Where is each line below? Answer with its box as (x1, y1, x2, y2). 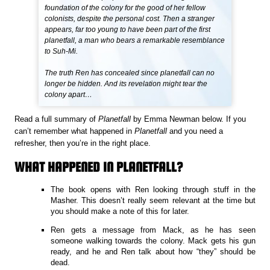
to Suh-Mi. (45, 47, 78, 56)
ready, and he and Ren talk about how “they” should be (51, 246, 256, 256)
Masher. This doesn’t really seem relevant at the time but (51, 195, 256, 205)
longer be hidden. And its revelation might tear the (45, 80, 208, 89)
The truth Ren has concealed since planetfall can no (45, 69, 215, 78)
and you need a (167, 127, 224, 136)
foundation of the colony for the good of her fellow (45, 4, 206, 13)
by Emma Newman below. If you (131, 115, 246, 124)
